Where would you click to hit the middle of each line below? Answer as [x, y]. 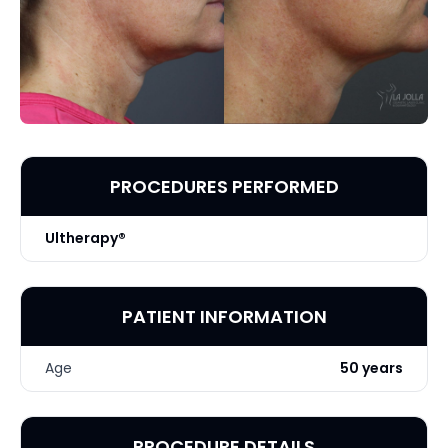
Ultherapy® [85, 237]
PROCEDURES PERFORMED [224, 186]
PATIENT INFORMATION [224, 316]
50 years [371, 367]
